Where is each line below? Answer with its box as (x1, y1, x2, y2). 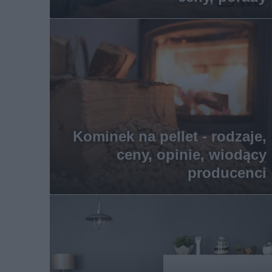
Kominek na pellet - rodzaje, (72, 127, 267, 145)
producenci (187, 164, 267, 182)
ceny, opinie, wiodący (116, 146, 267, 163)
